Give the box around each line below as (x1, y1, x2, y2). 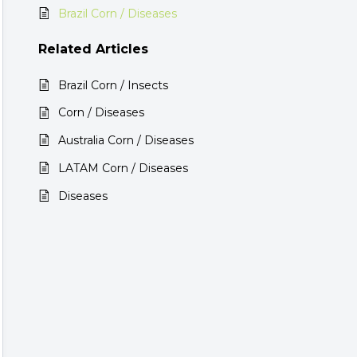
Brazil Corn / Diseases (58, 6, 177, 21)
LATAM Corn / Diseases (58, 160, 188, 175)
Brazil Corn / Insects (58, 77, 168, 92)
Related (38, 41, 96, 57)
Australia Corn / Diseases (58, 133, 194, 148)
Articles (96, 41, 148, 57)
